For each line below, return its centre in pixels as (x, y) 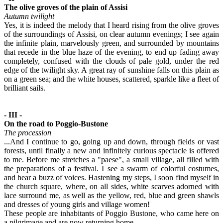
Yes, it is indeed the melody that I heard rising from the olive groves (111, 25)
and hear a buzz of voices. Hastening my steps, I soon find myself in (111, 177)
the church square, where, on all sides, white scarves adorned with (111, 186)
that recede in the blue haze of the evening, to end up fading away (111, 52)
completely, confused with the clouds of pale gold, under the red (111, 61)
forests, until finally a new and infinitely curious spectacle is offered (111, 150)
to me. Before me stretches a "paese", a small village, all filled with (111, 159)
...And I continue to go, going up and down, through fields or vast (111, 141)
